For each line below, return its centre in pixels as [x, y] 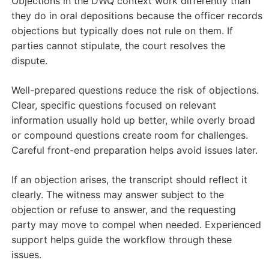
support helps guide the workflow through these [121, 240]
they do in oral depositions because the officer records [137, 16]
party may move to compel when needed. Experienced [136, 225]
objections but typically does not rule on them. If [122, 31]
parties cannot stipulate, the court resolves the [118, 46]
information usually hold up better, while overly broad [133, 120]
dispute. [29, 61]
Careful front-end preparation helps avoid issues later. [134, 150]
